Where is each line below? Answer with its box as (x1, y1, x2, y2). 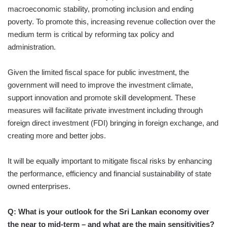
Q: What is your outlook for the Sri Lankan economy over (8, 207, 209, 216)
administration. (8, 43, 56, 52)
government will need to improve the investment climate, (8, 81, 193, 90)
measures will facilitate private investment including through (8, 106, 203, 115)
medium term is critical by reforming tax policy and (8, 30, 174, 39)
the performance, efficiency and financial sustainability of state (8, 169, 211, 178)
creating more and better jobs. (8, 131, 106, 140)
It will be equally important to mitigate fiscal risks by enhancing (8, 157, 212, 166)
